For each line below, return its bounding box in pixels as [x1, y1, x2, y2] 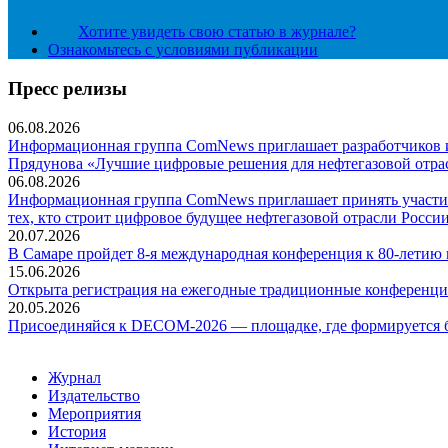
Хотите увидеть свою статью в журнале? [78, 23, 356, 41]
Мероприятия [48, 404, 141, 422]
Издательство [48, 386, 140, 404]
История [48, 422, 106, 440]
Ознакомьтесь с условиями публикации [48, 41, 318, 59]
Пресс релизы [8, 78, 127, 100]
